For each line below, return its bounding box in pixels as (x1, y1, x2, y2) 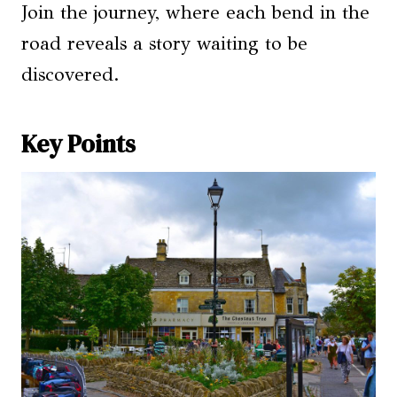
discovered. (21, 63, 120, 86)
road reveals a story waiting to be (21, 32, 307, 55)
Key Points (21, 127, 136, 160)
